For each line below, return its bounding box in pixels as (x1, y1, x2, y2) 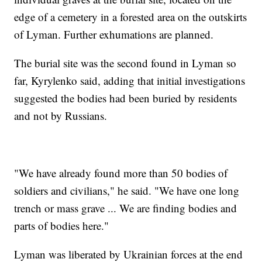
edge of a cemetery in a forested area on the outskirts (14, 9, 247, 25)
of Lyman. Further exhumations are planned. (14, 27, 214, 42)
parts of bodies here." (14, 218, 109, 233)
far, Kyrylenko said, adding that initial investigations (14, 73, 246, 88)
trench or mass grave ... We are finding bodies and (14, 201, 237, 216)
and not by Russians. (14, 108, 108, 123)
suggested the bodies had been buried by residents (14, 91, 237, 106)
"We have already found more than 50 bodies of (14, 166, 228, 181)
